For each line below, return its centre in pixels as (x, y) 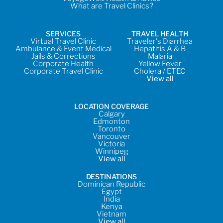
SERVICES (63, 34)
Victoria (111, 144)
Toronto (111, 129)
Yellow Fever (160, 64)
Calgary (111, 114)
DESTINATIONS (111, 177)
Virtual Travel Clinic (63, 42)
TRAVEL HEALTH (160, 34)
